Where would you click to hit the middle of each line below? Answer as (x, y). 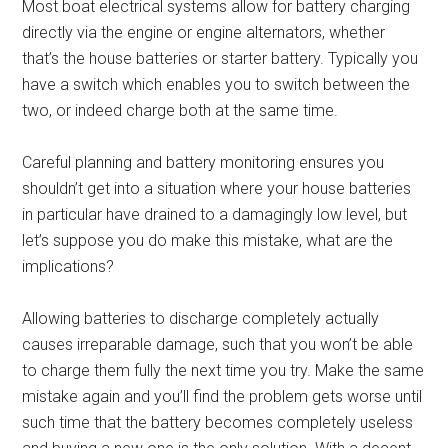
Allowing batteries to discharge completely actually (201, 318)
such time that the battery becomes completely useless (218, 422)
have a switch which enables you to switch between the (216, 84)
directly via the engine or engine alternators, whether (204, 32)
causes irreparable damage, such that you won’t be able (218, 344)
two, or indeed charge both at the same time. (180, 110)
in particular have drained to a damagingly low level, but (215, 214)
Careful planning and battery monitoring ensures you (203, 162)
